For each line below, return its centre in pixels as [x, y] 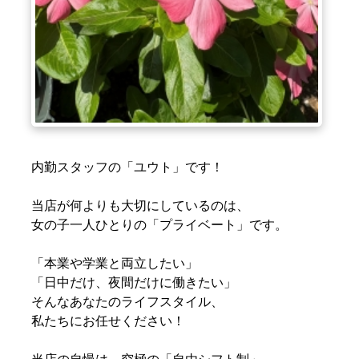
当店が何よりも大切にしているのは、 [140, 206]
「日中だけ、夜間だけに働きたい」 [133, 283]
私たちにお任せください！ [108, 321]
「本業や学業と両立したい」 [114, 264]
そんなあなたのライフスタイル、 [127, 302]
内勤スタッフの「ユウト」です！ [127, 167]
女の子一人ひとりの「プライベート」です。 [159, 225]
